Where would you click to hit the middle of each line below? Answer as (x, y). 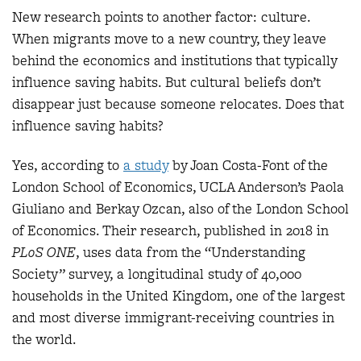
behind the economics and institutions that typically (174, 60)
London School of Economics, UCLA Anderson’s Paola (178, 187)
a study (146, 165)
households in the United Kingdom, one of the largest (178, 296)
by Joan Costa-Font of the (248, 165)
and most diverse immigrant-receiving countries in (173, 317)
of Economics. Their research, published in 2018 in (170, 230)
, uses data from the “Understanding (191, 252)
